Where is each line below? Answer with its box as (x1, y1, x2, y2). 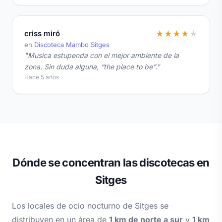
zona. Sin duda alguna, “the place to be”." (24, 62, 160, 71)
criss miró (24, 29, 60, 39)
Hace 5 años (24, 73, 59, 81)
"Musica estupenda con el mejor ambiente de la (24, 51, 179, 60)
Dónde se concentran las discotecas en (12, 156, 210, 169)
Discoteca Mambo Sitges (34, 41, 110, 49)
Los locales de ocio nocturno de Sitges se (12, 201, 168, 211)
